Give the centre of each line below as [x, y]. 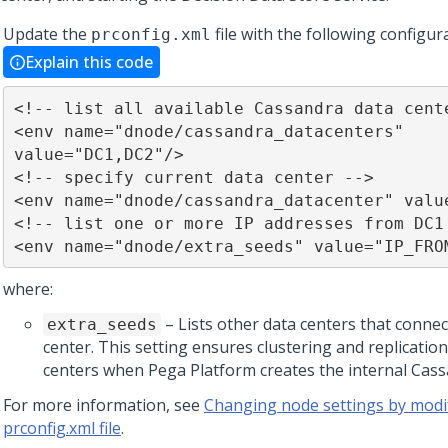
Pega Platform [202, 370]
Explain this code [89, 62]
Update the [47, 34]
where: [28, 289]
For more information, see [103, 405]
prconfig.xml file [62, 428]
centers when [95, 370]
